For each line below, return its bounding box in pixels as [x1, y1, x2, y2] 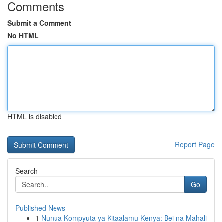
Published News [15, 203, 65, 213]
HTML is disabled [7, 111, 62, 121]
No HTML [7, 30, 39, 40]
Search [15, 166, 38, 176]
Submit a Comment [7, 18, 71, 28]
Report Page [175, 139, 215, 149]
